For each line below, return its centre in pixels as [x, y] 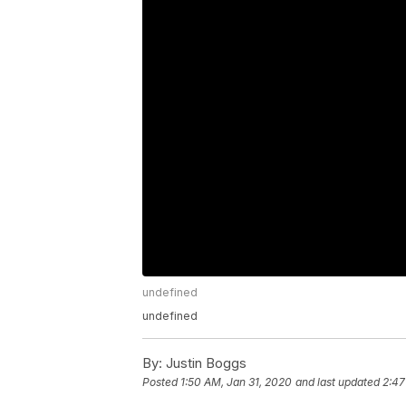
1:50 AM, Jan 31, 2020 [236, 382]
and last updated [338, 382]
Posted [161, 382]
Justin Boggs [204, 363]
